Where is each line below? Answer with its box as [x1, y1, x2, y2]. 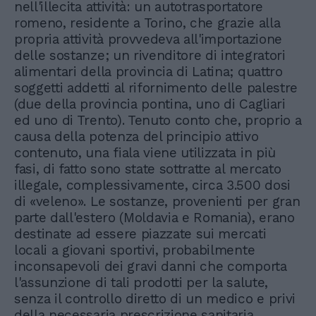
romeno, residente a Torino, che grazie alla [14, 14, 281, 31]
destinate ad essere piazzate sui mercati [14, 225, 267, 242]
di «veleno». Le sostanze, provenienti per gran [14, 193, 300, 209]
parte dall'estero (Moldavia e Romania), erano [14, 209, 295, 226]
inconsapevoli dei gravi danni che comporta [14, 257, 287, 274]
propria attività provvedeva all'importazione [14, 30, 282, 47]
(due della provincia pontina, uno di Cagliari [14, 95, 286, 112]
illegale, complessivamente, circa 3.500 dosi [14, 176, 291, 193]
